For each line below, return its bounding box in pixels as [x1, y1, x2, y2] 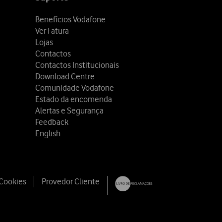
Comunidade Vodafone [35, 82, 114, 93]
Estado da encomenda [35, 94, 112, 104]
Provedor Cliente [42, 176, 100, 187]
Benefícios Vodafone [35, 14, 106, 24]
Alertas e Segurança [35, 105, 104, 115]
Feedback [35, 116, 68, 127]
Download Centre [35, 71, 95, 81]
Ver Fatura [35, 25, 69, 36]
